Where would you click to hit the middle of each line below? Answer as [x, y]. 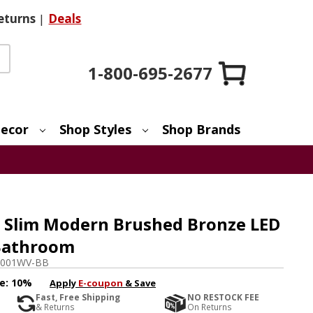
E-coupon [100, 283]
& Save [139, 283]
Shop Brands [202, 129]
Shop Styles [96, 129]
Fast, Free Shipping [78, 298]
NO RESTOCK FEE [224, 298]
